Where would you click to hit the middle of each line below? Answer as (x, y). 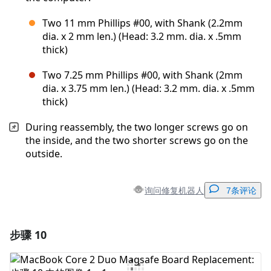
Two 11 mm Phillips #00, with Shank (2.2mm (142, 23)
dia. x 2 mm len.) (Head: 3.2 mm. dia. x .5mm (142, 37)
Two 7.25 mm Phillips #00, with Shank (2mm (142, 75)
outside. (44, 154)
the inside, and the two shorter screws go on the (137, 141)
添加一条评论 (139, 233)
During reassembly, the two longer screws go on (137, 127)
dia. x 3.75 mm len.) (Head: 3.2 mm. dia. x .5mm (149, 89)
